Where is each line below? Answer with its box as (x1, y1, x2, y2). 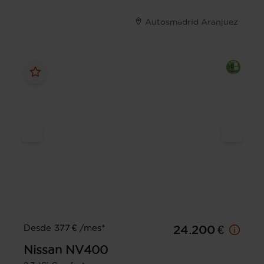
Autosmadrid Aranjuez (145, 17, 238, 27)
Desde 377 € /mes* (24, 223, 105, 233)
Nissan (24, 243, 62, 257)
